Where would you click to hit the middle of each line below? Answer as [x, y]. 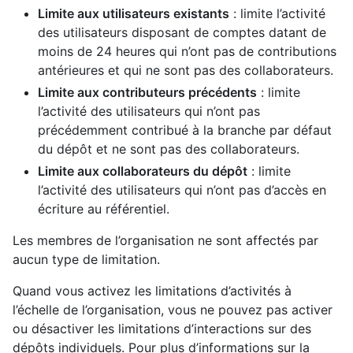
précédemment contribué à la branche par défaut [185, 130]
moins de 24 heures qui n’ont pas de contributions [187, 52]
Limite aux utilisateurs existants [134, 14]
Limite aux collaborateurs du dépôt [143, 171]
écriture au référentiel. [104, 209]
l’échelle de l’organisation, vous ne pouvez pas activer [173, 310]
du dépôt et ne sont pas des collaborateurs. [169, 149]
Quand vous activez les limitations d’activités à [152, 291]
